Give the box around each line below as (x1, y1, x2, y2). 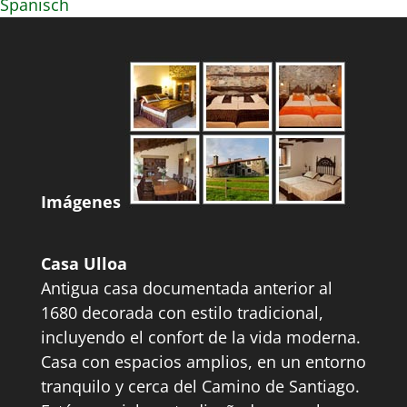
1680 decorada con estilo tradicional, (40, 301, 323, 323)
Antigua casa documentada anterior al (40, 276, 333, 299)
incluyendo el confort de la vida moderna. (40, 325, 361, 348)
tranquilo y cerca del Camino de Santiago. (40, 374, 360, 397)
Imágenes (40, 190, 121, 213)
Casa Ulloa (40, 252, 127, 274)
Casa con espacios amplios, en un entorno (40, 350, 366, 372)
